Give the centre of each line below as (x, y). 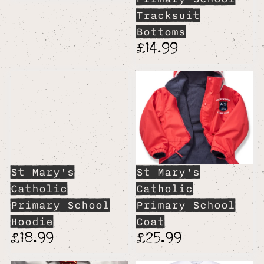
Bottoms (161, 32)
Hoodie (32, 221)
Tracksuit (168, 15)
